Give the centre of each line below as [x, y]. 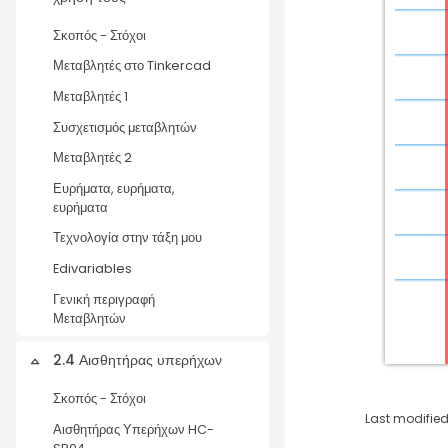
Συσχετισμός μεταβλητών [125, 127]
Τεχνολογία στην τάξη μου [127, 238]
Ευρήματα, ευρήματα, [114, 188]
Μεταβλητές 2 [92, 158]
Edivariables [92, 269]
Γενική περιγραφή [104, 299]
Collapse [57, 366]
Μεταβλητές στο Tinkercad [132, 66]
